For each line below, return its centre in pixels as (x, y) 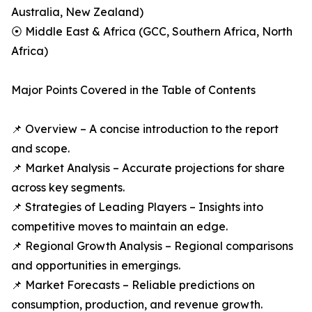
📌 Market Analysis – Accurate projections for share (148, 168)
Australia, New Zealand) (77, 12)
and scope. (40, 149)
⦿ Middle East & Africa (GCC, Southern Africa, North (152, 32)
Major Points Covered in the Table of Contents (133, 90)
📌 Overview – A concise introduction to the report (145, 129)
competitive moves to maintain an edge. (119, 227)
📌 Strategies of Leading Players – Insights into (137, 207)
